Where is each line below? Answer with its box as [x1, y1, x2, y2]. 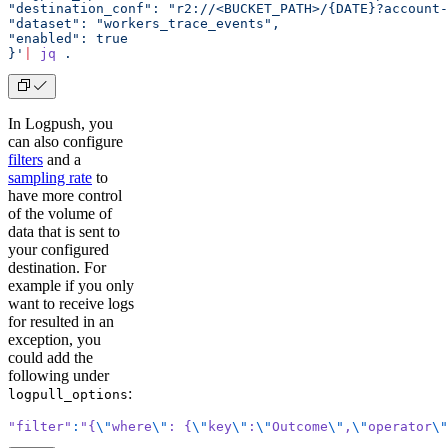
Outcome [272, 418, 328, 434]
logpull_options [8, 386, 128, 402]
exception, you [8, 330, 101, 348]
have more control [8, 186, 122, 204]
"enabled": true [8, 30, 128, 46]
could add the [8, 348, 93, 366]
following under [8, 366, 109, 384]
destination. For [8, 258, 106, 276]
